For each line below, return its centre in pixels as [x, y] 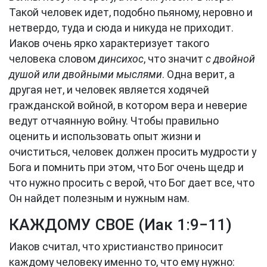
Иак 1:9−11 [185, 225]
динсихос [121, 59]
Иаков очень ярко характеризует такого [109, 44]
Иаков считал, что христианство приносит [116, 247]
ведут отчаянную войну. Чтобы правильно [114, 121]
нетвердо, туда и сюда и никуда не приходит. [121, 28]
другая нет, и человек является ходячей [109, 90]
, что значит [175, 59]
